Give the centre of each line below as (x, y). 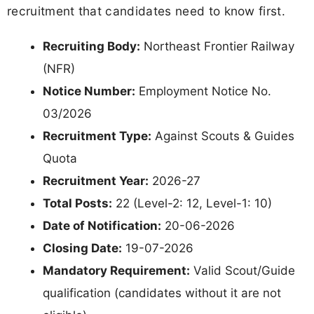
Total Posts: (77, 203)
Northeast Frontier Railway (217, 46)
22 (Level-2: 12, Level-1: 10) (192, 203)
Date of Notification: (102, 225)
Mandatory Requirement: (116, 270)
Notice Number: (89, 91)
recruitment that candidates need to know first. (146, 11)
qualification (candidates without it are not (162, 293)
